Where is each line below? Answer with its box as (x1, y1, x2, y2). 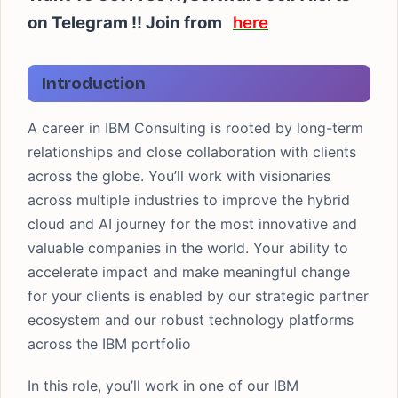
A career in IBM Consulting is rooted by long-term (28, 119, 363, 137)
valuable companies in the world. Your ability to (28, 239, 348, 257)
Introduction (42, 73, 146, 93)
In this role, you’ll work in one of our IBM (28, 377, 298, 394)
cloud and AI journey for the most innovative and (28, 215, 357, 233)
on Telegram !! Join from (28, 12, 233, 33)
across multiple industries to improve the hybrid (28, 191, 350, 209)
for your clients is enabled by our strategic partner (28, 287, 369, 305)
